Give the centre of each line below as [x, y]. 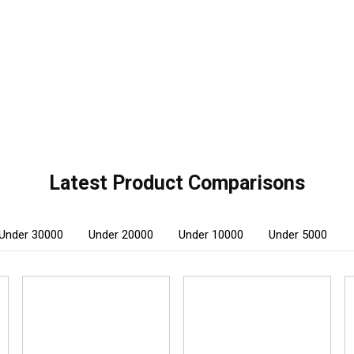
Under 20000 [121, 234]
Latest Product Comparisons [177, 183]
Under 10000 [211, 234]
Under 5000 [298, 234]
